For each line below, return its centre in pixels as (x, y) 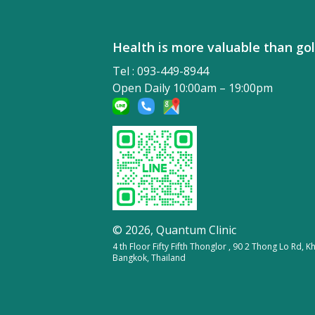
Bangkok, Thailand (149, 257)
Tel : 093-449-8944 (161, 71)
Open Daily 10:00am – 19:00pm (193, 88)
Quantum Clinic (196, 230)
